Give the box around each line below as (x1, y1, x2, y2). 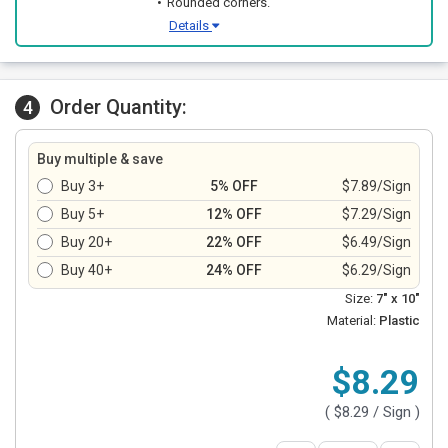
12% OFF (206, 206, 262, 222)
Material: (327, 313, 376, 328)
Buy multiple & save (37, 151, 163, 167)
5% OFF (210, 178, 258, 194)
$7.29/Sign (342, 206, 411, 222)
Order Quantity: (50, 95, 187, 119)
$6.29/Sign (342, 262, 411, 278)
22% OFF (206, 234, 262, 250)
